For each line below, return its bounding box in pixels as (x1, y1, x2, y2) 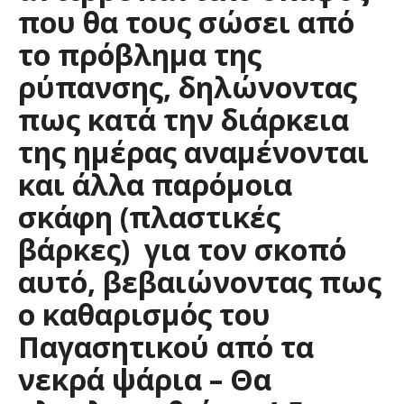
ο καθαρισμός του (18, 294, 271, 334)
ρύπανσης (18, 67, 163, 106)
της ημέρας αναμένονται (18, 132, 369, 171)
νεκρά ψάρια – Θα (18, 359, 271, 399)
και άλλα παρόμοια (18, 164, 292, 204)
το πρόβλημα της (18, 34, 262, 74)
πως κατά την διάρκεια (18, 99, 349, 139)
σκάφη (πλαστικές (18, 197, 280, 236)
